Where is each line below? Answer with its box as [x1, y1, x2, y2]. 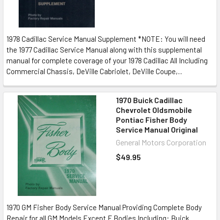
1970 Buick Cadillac [116, 95, 183, 105]
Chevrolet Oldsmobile [116, 105, 192, 114]
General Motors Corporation [116, 137, 206, 147]
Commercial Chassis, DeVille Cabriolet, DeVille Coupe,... [6, 67, 182, 76]
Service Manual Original [116, 125, 198, 134]
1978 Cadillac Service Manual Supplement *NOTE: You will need [6, 34, 205, 43]
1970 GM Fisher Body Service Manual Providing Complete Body [6, 203, 202, 212]
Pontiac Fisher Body [116, 115, 187, 124]
